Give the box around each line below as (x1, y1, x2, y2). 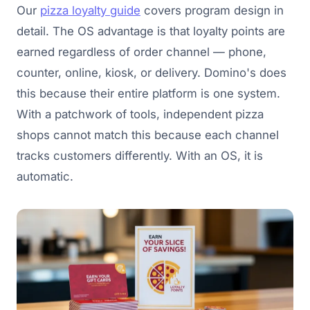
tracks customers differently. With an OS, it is (17, 148, 263, 163)
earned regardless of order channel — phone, (17, 44, 266, 59)
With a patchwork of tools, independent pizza (17, 107, 264, 121)
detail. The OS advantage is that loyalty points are (17, 24, 285, 38)
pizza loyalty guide (40, 3, 140, 17)
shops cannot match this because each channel (17, 127, 279, 142)
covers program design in (140, 3, 284, 17)
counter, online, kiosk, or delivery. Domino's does (17, 65, 286, 80)
